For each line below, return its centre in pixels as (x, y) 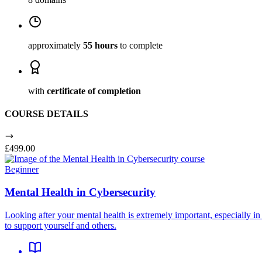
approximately (56, 45)
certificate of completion (94, 91)
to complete (140, 45)
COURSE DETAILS (46, 114)
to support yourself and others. (61, 225)
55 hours (100, 45)
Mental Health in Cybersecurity (80, 192)
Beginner (22, 170)
